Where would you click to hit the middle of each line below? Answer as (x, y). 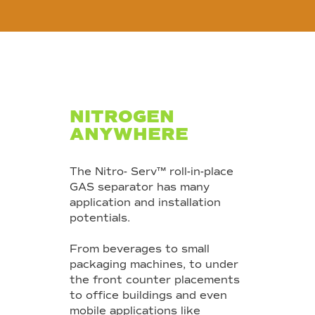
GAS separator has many (140, 187)
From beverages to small (140, 249)
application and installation (145, 203)
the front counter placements (155, 280)
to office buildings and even (148, 296)
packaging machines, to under (154, 265)
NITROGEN (122, 117)
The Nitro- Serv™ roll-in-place (152, 172)
